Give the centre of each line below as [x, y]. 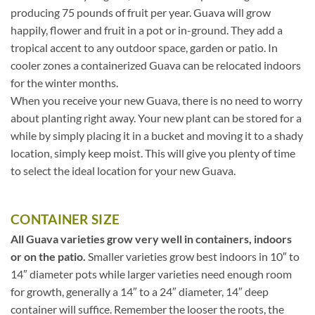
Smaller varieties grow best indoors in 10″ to [193, 256]
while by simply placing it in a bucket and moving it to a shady [157, 136]
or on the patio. [48, 256]
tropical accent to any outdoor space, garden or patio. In [144, 48]
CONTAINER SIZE [65, 219]
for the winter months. [64, 83]
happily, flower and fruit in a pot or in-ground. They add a [147, 30]
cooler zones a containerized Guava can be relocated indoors [156, 65]
